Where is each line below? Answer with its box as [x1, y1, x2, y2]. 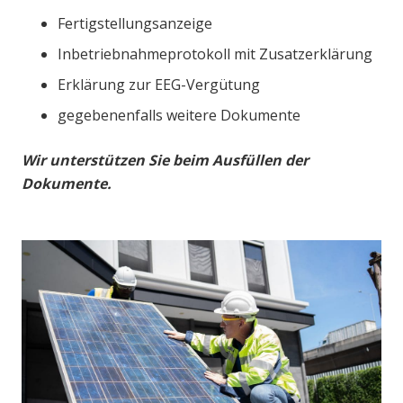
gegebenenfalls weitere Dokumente [58, 104, 300, 125]
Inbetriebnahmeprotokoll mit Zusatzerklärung [58, 43, 372, 64]
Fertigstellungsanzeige [58, 13, 212, 33]
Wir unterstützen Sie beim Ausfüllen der [22, 149, 309, 170]
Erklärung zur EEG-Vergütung [58, 74, 260, 94]
